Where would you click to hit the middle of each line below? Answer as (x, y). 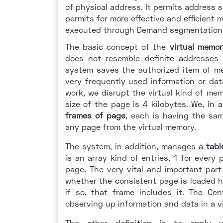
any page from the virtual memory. (130, 127)
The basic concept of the (117, 47)
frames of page (95, 115)
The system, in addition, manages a (136, 146)
